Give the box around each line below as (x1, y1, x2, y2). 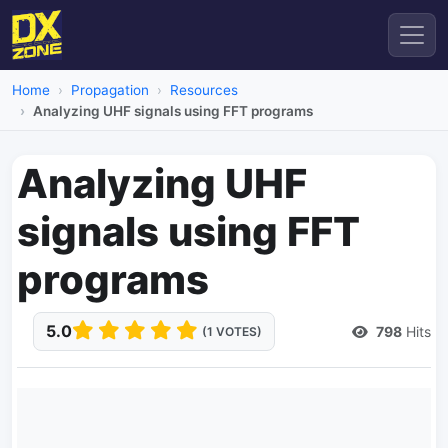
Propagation (71, 82, 149, 98)
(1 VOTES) (202, 324, 262, 339)
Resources (170, 82, 238, 98)
